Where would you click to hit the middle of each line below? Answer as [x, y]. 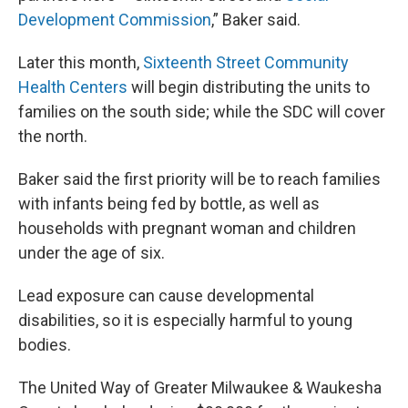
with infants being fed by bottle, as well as [169, 204]
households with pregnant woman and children [187, 228]
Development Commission [115, 20]
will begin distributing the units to [250, 87]
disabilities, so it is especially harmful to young [185, 320]
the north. [53, 136]
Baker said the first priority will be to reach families [199, 179]
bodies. [45, 345]
